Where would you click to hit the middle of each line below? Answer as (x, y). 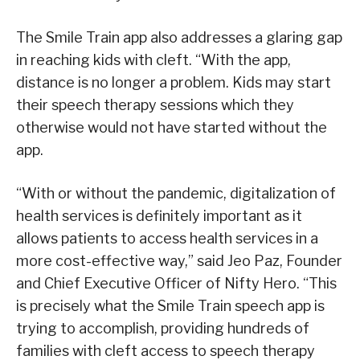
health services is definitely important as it (159, 215)
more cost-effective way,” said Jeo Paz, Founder (179, 260)
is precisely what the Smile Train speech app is (170, 305)
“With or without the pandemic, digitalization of (176, 193)
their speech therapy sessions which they (155, 104)
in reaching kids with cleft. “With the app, (153, 59)
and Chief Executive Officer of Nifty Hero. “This (176, 283)
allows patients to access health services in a (167, 238)
